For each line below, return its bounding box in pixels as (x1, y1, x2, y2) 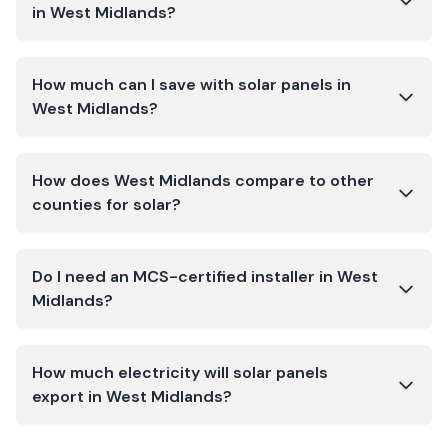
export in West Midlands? (32, 386, 232, 407)
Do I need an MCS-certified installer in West (32, 266, 378, 287)
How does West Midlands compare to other (32, 170, 374, 191)
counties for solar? (32, 194, 181, 215)
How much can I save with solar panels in (32, 74, 351, 95)
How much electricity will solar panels (32, 362, 328, 383)
